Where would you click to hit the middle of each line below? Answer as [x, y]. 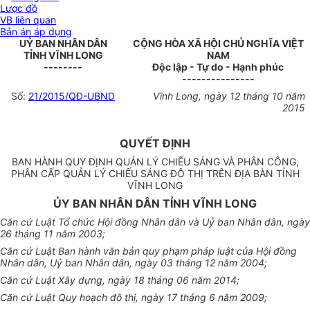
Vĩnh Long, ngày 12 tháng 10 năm [229, 96]
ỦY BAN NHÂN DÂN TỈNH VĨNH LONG [155, 204]
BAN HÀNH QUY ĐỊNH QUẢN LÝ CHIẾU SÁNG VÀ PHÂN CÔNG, [155, 162]
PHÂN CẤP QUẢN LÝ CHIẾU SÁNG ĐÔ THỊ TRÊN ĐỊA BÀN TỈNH [155, 174]
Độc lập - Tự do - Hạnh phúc [218, 67]
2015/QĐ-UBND [79, 96]
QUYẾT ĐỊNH [155, 144]
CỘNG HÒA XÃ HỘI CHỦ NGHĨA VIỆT [218, 44]
